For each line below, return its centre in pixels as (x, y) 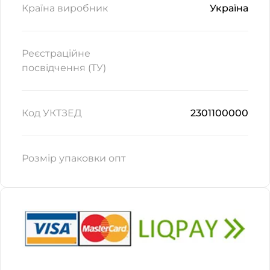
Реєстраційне (56, 53)
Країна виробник (65, 8)
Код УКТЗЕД (52, 113)
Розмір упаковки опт (74, 158)
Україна (229, 8)
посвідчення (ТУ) (64, 68)
